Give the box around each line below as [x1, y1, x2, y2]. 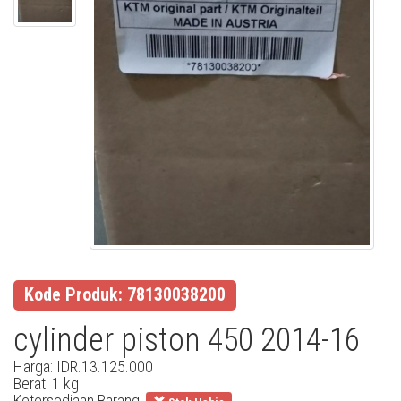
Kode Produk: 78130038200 [24, 283, 226, 305]
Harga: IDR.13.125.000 [13, 356, 153, 376]
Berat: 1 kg [13, 373, 79, 393]
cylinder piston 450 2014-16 [13, 320, 360, 359]
